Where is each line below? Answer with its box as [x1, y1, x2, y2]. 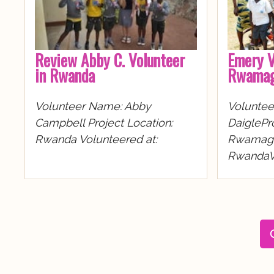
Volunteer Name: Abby [35, 100, 151, 113]
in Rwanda [35, 63, 95, 88]
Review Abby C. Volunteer [35, 48, 185, 73]
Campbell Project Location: [35, 116, 172, 130]
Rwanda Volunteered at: [35, 133, 157, 146]
